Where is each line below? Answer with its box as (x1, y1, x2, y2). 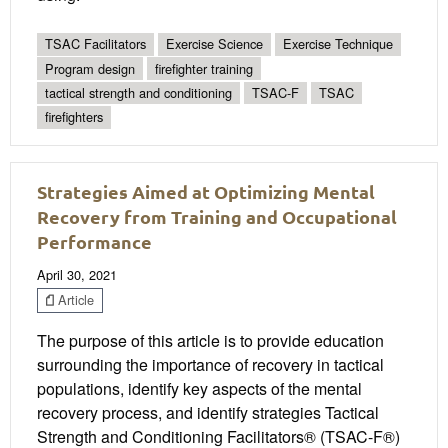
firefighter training (155, 58, 253, 78)
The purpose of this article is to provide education (37, 329, 384, 353)
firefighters (45, 107, 103, 127)
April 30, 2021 (37, 264, 117, 284)
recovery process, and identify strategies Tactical (37, 401, 379, 425)
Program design (45, 58, 135, 78)
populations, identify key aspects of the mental (37, 377, 362, 401)
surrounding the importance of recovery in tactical (37, 353, 384, 377)
